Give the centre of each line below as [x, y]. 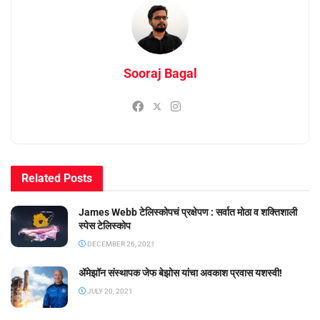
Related [41, 179]
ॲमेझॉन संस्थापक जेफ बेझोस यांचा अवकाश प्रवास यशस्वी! [180, 273]
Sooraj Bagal [160, 74]
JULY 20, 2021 [109, 291]
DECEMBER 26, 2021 [120, 244]
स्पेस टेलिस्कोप [105, 226]
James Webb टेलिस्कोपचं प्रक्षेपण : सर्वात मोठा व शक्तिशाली [188, 212]
